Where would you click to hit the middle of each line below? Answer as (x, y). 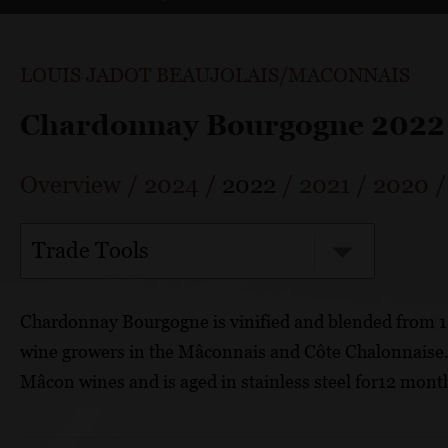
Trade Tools (90, 250)
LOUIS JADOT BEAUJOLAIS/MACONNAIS (215, 74)
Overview (70, 184)
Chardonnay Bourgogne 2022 (232, 124)
